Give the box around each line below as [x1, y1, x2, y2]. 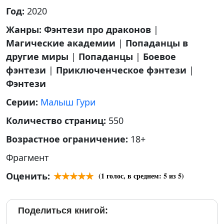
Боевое [143, 50, 176, 62]
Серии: [6, 96, 40, 108]
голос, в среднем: [104, 170, 163, 181]
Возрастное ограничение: [6, 133, 130, 145]
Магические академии [6, 37, 115, 49]
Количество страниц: [6, 114, 108, 126]
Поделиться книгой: [18, 205, 108, 215]
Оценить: [6, 170, 50, 182]
